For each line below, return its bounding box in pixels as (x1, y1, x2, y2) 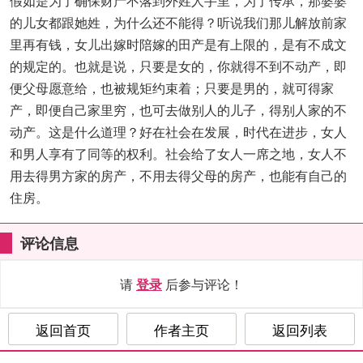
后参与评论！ (162, 275, 243, 293)
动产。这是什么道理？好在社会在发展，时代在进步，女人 (10, 122, 347, 141)
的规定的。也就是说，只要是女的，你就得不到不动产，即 (10, 57, 347, 75)
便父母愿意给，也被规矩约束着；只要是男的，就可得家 (10, 79, 334, 97)
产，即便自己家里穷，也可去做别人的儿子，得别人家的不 (10, 100, 347, 119)
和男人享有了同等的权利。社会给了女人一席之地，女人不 (10, 144, 347, 163)
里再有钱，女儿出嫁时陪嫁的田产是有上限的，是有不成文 (10, 35, 347, 53)
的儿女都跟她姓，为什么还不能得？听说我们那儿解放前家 (10, 13, 347, 32)
